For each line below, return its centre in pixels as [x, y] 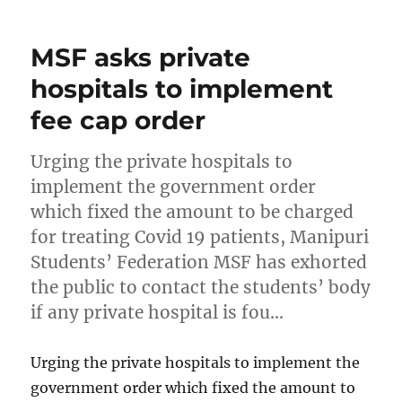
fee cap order [118, 120]
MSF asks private [141, 57]
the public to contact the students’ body [201, 287]
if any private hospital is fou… [157, 312]
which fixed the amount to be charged [192, 211]
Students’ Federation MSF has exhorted [199, 262]
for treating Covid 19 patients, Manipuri [200, 236]
